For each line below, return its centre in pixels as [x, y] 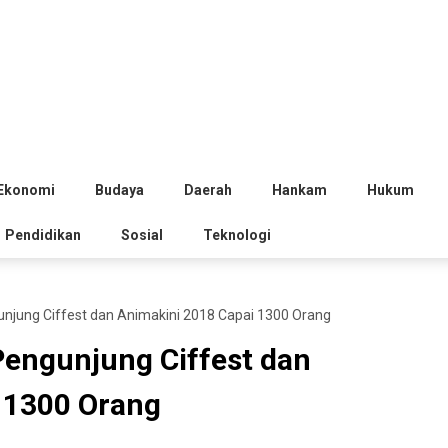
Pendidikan [43, 235]
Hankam [299, 190]
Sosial [142, 235]
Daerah [208, 190]
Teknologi [237, 235]
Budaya [119, 190]
